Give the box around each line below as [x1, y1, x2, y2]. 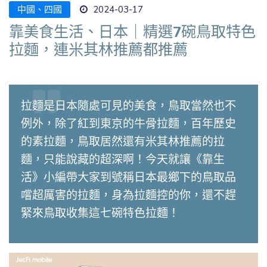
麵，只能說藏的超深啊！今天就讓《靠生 [21, 152, 225, 166]
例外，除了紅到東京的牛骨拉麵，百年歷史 [21, 116, 236, 130]
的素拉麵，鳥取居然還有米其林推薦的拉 [21, 134, 225, 148]
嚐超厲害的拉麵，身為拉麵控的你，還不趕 [21, 188, 236, 201]
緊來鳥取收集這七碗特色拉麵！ [21, 206, 179, 219]
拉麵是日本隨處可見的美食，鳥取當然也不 [21, 98, 236, 112]
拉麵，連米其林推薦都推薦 [9, 40, 188, 58]
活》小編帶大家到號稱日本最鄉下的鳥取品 [21, 170, 236, 184]
